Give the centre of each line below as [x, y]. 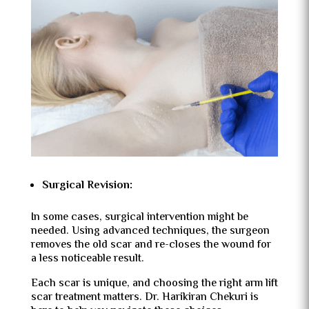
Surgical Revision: [87, 186]
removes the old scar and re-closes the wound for [151, 245]
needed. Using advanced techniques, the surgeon [150, 231]
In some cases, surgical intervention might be [139, 217]
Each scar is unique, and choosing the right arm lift [154, 283]
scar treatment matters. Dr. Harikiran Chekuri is [144, 297]
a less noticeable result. [87, 259]
